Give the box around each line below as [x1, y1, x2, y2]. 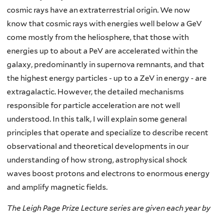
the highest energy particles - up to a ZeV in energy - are [7, 73, 207, 83]
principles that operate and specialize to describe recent [7, 127, 208, 137]
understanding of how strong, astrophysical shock [7, 155, 187, 164]
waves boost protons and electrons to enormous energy [7, 168, 210, 178]
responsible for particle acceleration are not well [7, 100, 180, 110]
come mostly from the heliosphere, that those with [7, 32, 189, 42]
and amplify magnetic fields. [7, 182, 108, 192]
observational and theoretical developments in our [7, 141, 189, 151]
